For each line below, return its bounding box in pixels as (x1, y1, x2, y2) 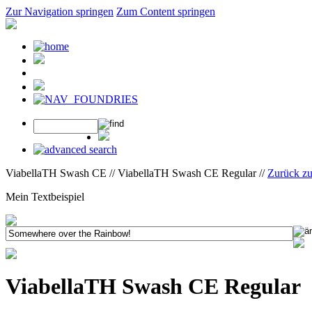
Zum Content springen (116, 6, 215, 17)
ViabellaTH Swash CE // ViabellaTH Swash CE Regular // (6, 167, 267, 179)
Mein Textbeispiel (6, 191, 84, 203)
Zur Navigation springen (6, 6, 114, 17)
